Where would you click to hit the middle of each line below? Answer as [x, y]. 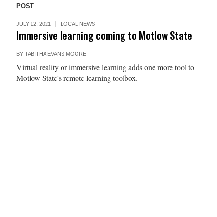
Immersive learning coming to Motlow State [104, 35]
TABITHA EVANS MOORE [55, 54]
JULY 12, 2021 [33, 24]
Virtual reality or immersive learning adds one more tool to [105, 67]
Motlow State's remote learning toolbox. [77, 78]
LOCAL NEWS [77, 24]
